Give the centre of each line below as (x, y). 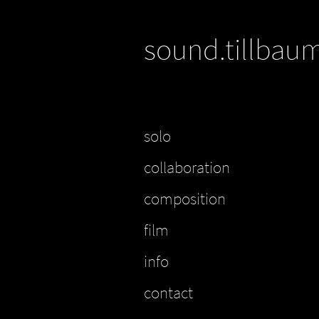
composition (185, 199)
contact (168, 293)
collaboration (187, 167)
